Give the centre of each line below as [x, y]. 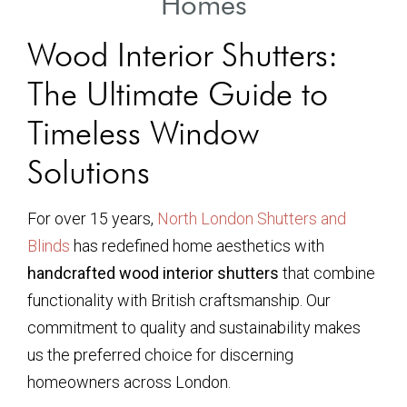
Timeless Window [143, 132]
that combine [327, 273]
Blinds [49, 246]
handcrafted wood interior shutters [153, 273]
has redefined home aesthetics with [197, 246]
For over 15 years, [92, 218]
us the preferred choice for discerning [160, 355]
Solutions [89, 171]
